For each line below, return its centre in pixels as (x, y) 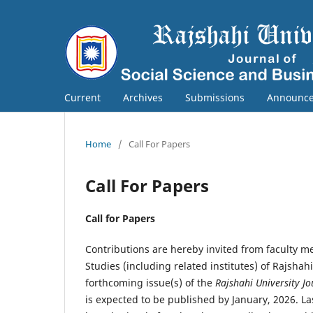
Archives (143, 97)
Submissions (215, 97)
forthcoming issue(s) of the (150, 282)
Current (82, 97)
